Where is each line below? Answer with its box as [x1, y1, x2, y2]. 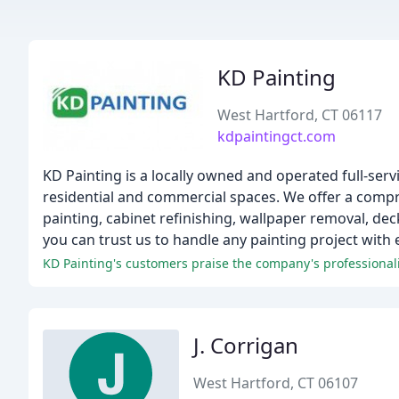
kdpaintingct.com [217, 126, 336, 146]
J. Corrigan [193, 330, 299, 360]
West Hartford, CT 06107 [193, 373, 359, 393]
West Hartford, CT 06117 [217, 105, 382, 125]
